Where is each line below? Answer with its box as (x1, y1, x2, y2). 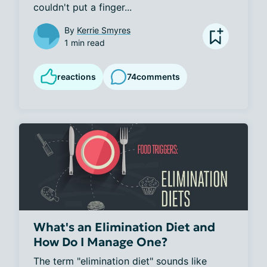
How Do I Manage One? (33, 234, 167, 250)
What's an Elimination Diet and (33, 219, 215, 235)
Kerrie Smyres (77, 24, 131, 35)
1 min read (64, 37, 105, 48)
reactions (57, 71, 96, 82)
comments (136, 72, 180, 82)
